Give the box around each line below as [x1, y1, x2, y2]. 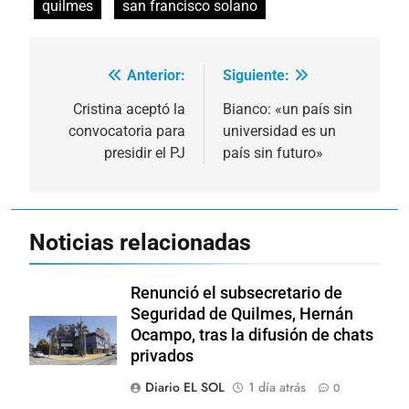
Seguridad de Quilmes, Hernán [131, 304, 353, 323]
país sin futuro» [223, 143, 323, 162]
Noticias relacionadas [29, 228, 251, 256]
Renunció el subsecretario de [131, 283, 342, 302]
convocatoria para [68, 121, 185, 140]
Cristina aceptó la [73, 100, 185, 118]
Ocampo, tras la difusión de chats [131, 325, 373, 344]
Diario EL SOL [145, 377, 225, 396]
